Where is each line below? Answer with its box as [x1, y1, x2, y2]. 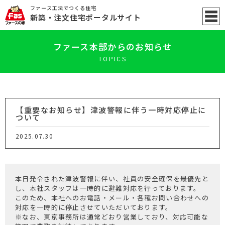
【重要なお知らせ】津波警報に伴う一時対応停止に [16, 104, 206, 115]
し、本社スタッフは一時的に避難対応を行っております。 [15, 183, 201, 193]
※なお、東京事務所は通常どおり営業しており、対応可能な [15, 212, 209, 221]
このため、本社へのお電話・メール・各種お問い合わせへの [15, 193, 209, 202]
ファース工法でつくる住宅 [30, 4, 96, 12]
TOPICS [98, 54, 127, 63]
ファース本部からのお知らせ [53, 40, 172, 53]
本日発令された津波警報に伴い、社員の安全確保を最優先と [15, 174, 209, 183]
